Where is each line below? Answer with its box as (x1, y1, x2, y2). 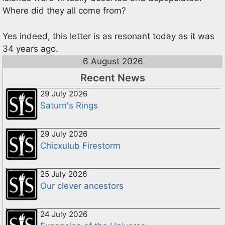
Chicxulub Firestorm (40, 140, 121, 151)
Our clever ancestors (40, 180, 124, 191)
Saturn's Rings (40, 100, 98, 110)
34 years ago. (3, 43, 58, 54)
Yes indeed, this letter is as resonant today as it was (3, 31, 214, 41)
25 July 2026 (40, 169, 87, 179)
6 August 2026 (82, 56, 143, 66)
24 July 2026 (40, 209, 88, 219)
